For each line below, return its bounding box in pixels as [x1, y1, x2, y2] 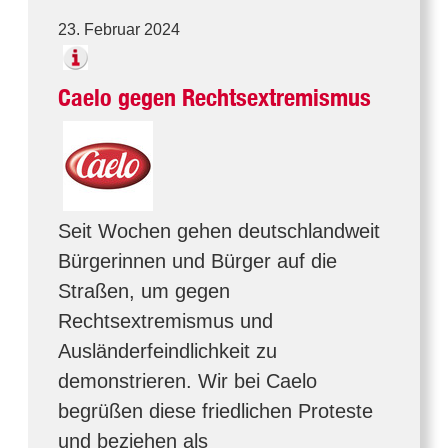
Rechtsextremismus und [58, 310, 273, 332]
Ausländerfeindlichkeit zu [58, 340, 277, 362]
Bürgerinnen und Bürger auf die [58, 250, 337, 272]
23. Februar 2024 [58, 21, 180, 38]
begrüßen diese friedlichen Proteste [58, 400, 373, 422]
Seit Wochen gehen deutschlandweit [58, 220, 380, 242]
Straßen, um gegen [58, 280, 230, 302]
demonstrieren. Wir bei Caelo [58, 370, 317, 392]
